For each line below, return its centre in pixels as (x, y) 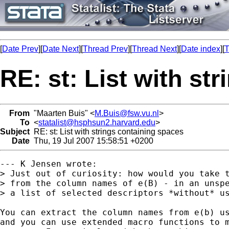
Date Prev (20, 49)
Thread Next (154, 49)
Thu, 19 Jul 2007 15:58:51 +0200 (91, 141)
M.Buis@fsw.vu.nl (127, 113)
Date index (201, 49)
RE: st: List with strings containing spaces (107, 131)
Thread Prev (105, 49)
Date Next (61, 49)
